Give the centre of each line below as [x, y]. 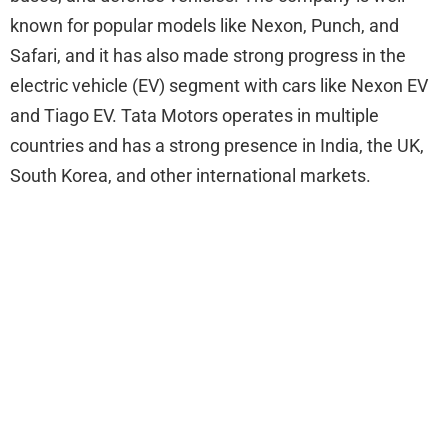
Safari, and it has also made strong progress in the [208, 56]
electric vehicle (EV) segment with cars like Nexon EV [219, 86]
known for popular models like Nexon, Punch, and [204, 26]
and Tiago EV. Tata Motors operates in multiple [194, 116]
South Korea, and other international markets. [190, 176]
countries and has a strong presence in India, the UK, [217, 146]
